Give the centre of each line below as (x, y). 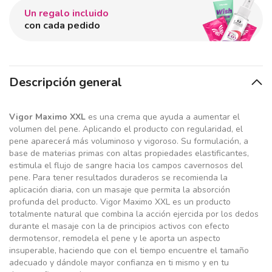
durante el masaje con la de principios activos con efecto (119, 226)
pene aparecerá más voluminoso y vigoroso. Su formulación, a (129, 141)
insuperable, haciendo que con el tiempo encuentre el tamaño (129, 250)
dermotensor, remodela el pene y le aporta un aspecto (115, 238)
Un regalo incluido (66, 13)
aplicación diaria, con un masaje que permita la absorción (120, 190)
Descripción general (66, 82)
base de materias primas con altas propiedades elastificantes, (129, 153)
